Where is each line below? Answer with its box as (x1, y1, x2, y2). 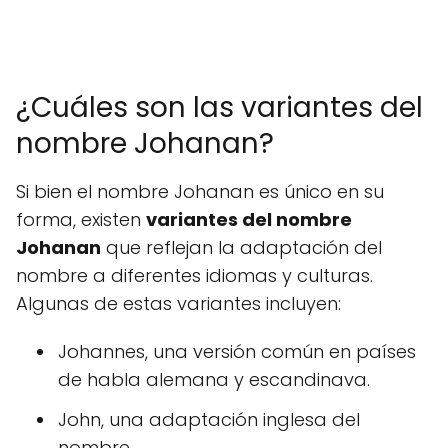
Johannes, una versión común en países (58, 339, 416, 365)
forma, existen (16, 207, 146, 233)
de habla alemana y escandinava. (58, 367, 370, 393)
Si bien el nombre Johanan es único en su (16, 179, 384, 205)
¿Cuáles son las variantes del (16, 88, 423, 128)
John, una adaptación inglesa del (58, 407, 360, 433)
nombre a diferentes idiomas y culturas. (16, 263, 373, 289)
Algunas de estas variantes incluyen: (16, 291, 341, 317)
